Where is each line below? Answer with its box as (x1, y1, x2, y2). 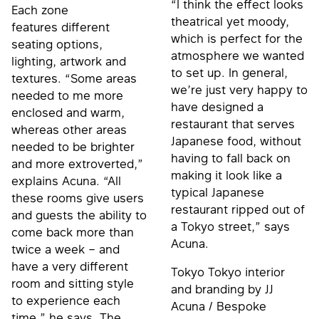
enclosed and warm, (11, 105, 125, 120)
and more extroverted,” (11, 156, 143, 171)
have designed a (171, 99, 263, 114)
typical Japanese (171, 184, 264, 199)
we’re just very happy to (171, 82, 308, 97)
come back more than (11, 224, 134, 239)
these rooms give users (11, 190, 144, 205)
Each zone (11, 2, 68, 17)
